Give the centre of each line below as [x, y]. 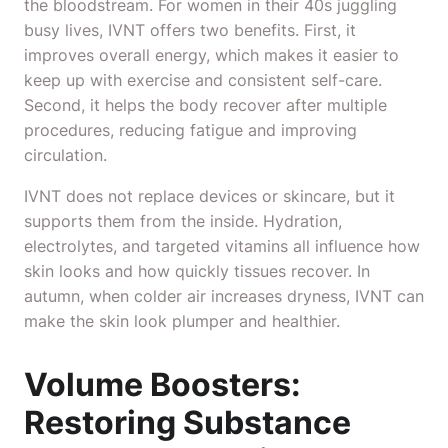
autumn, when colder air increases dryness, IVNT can [224, 296]
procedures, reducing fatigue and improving [190, 130]
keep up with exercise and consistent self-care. [203, 80]
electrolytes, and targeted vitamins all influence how [222, 246]
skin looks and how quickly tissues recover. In [197, 271]
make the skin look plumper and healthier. [182, 321]
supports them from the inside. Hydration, [183, 221]
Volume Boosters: [162, 384]
